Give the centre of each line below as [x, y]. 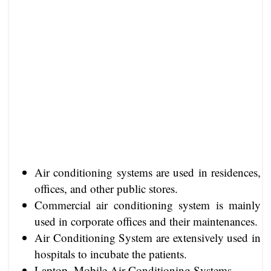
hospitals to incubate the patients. [111, 253]
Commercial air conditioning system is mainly [148, 204]
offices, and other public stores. [106, 188]
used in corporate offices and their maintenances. [146, 221]
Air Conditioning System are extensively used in [148, 237]
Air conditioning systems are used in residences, [148, 172]
